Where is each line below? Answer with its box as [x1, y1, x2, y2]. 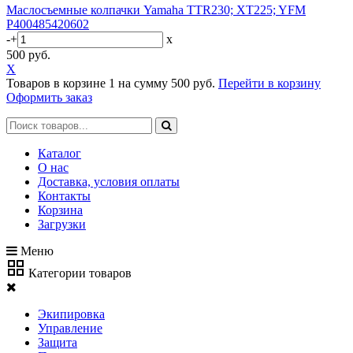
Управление [38, 321, 102, 335]
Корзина [38, 203, 83, 217]
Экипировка [38, 307, 105, 321]
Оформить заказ [6, 91, 92, 104]
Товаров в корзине [6, 76, 109, 90]
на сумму [115, 76, 171, 90]
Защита [38, 336, 77, 349]
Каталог [38, 147, 81, 160]
